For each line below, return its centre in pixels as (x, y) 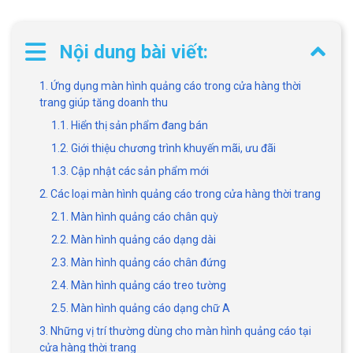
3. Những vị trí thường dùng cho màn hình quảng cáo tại (175, 331)
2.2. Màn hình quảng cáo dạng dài (134, 239)
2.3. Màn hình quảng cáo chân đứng (139, 262)
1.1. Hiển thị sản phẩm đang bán (130, 125)
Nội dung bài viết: (134, 52)
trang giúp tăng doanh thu (104, 102)
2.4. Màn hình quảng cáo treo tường (139, 285)
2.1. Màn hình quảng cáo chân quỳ (135, 216)
